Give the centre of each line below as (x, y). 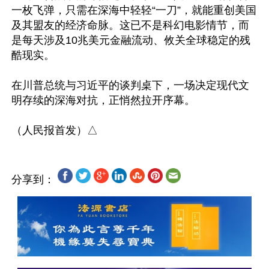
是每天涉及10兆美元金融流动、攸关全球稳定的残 (131, 40)
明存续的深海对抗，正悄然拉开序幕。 (103, 100)
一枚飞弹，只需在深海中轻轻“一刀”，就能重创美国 (134, 10)
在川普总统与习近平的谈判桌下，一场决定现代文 (130, 85)
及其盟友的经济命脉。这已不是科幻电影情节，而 (130, 25)
